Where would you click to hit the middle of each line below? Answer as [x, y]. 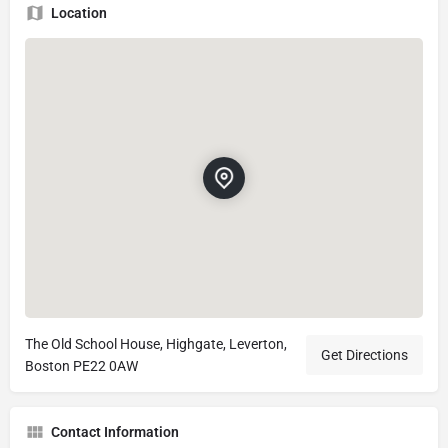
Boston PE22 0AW [81, 366]
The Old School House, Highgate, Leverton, [156, 344]
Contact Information [115, 432]
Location [79, 13]
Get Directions [364, 355]
